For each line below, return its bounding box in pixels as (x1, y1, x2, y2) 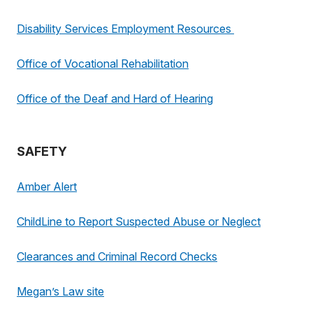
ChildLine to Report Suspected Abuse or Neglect (17, 214, 261, 228)
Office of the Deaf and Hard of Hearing (17, 92, 213, 105)
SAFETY (17, 144, 67, 159)
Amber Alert (17, 180, 77, 194)
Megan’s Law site (17, 284, 104, 298)
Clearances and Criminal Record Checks (17, 249, 217, 263)
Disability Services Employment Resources (17, 22, 234, 36)
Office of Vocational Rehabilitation (17, 57, 189, 71)
